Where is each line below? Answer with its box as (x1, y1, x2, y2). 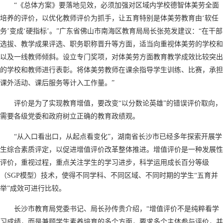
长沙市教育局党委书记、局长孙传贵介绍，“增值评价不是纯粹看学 (14, 205, 219, 213)
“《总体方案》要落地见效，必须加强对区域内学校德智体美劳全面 (14, 1, 219, 9)
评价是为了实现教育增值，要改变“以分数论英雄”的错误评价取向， (14, 99, 222, 107)
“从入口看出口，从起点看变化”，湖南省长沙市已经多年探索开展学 (14, 132, 222, 140)
